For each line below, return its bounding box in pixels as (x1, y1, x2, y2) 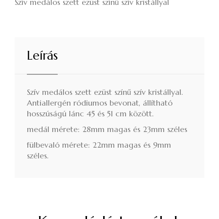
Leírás (27, 48, 58, 64)
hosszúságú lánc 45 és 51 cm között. (27, 109, 153, 119)
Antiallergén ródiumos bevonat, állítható (27, 98, 173, 108)
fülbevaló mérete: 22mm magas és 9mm (27, 140, 171, 150)
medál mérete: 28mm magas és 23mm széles (27, 124, 187, 134)
